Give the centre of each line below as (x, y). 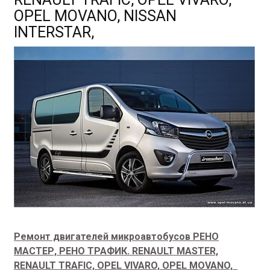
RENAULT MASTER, (175, 251)
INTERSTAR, (54, 32)
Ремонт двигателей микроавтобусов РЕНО (116, 237)
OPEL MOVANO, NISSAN (95, 16)
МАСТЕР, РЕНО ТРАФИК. (73, 251)
